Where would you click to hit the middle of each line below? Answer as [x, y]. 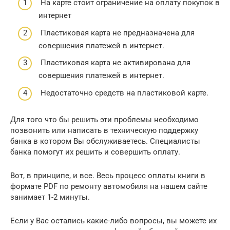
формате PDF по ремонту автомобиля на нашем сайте [109, 186]
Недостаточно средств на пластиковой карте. [123, 93]
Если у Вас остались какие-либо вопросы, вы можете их [113, 221]
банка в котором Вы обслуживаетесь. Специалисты [105, 141]
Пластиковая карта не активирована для [114, 63]
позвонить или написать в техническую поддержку [104, 130]
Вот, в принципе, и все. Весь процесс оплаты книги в [108, 175]
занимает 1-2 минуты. [50, 197]
